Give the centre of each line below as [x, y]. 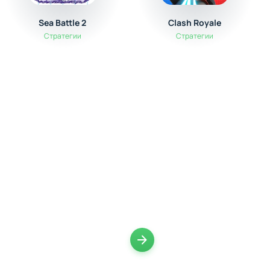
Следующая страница [200, 254]
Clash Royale [194, 23]
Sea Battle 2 [63, 23]
